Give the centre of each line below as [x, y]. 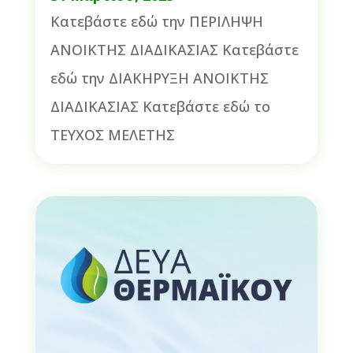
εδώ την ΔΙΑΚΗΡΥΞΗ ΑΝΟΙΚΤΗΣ [159, 78]
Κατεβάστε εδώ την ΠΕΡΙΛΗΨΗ [156, 22]
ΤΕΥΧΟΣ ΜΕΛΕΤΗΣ [112, 135]
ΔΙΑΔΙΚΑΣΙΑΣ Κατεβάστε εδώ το [160, 107]
